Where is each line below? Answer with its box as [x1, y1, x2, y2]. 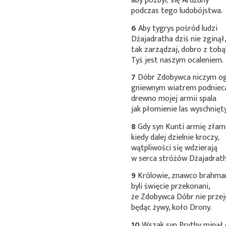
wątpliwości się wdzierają [131, 141, 218, 155]
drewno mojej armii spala [131, 92, 217, 106]
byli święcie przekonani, [131, 180, 211, 194]
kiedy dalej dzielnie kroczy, [131, 130, 220, 144]
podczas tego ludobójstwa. [131, 4, 223, 18]
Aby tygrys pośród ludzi [136, 21, 218, 35]
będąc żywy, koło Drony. [131, 201, 212, 215]
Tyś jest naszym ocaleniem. [131, 53, 224, 67]
